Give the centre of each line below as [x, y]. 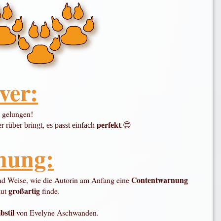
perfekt [109, 125]
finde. [51, 191]
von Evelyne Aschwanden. [58, 213]
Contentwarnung [160, 180]
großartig [25, 191]
